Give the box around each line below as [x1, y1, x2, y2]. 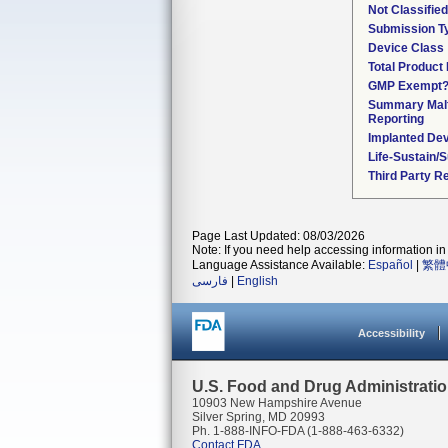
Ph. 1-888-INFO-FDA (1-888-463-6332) [192, 424, 404, 438]
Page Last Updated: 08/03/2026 [192, 229, 365, 243]
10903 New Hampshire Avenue [192, 396, 362, 410]
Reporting [368, 112, 424, 126]
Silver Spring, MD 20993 [192, 410, 325, 424]
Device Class [368, 41, 444, 55]
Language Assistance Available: [192, 258, 368, 272]
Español [368, 258, 413, 272]
